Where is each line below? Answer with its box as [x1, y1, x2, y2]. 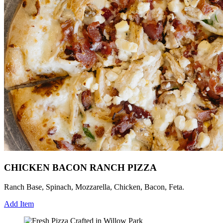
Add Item [4, 199, 34, 208]
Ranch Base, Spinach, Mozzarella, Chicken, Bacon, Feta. [4, 182, 184, 191]
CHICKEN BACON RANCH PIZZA [4, 162, 157, 173]
